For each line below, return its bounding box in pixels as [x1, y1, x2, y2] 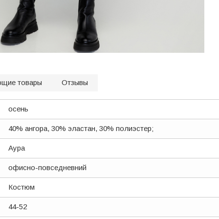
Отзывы [62, 78, 88, 87]
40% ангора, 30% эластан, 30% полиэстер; [8, 124, 153, 132]
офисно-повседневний [8, 163, 87, 172]
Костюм [8, 183, 35, 191]
